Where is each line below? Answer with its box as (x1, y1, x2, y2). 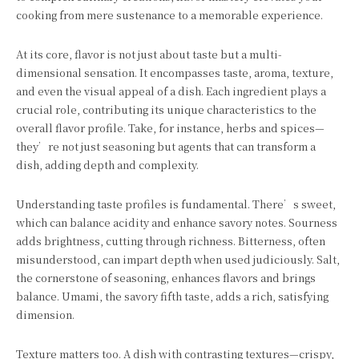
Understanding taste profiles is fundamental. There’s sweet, (16, 196, 336, 212)
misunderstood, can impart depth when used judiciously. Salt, (16, 252, 340, 267)
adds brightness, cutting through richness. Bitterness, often (16, 233, 325, 248)
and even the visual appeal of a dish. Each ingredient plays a (16, 83, 326, 99)
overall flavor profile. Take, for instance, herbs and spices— (16, 120, 325, 135)
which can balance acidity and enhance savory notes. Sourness (16, 215, 337, 230)
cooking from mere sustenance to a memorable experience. (16, 7, 323, 22)
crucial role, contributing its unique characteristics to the (16, 102, 317, 117)
